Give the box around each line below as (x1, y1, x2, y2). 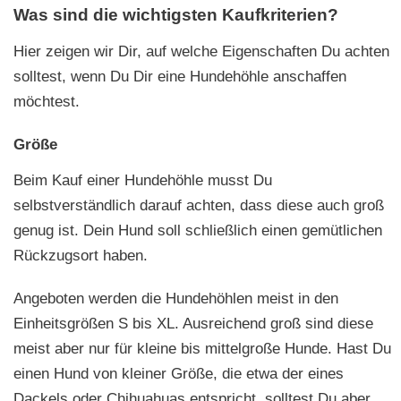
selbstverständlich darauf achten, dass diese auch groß (13, 197, 384, 215)
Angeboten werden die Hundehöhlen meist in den (13, 290, 338, 308)
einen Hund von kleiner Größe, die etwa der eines (13, 365, 344, 383)
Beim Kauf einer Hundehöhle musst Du (13, 172, 272, 190)
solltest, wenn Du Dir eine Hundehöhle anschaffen (13, 68, 346, 86)
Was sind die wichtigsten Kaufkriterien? (13, 5, 338, 25)
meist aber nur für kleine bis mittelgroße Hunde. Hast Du (13, 340, 391, 358)
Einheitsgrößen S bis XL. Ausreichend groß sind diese (13, 315, 373, 333)
